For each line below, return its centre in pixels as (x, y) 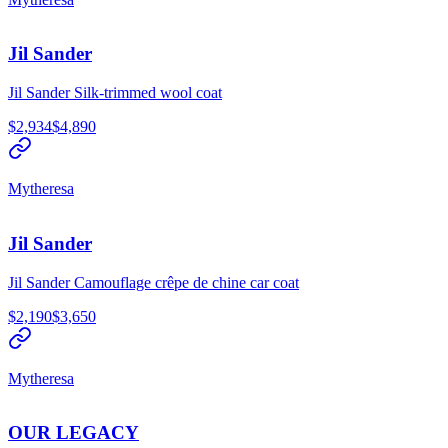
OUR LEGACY (73, 433)
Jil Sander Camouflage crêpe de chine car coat (153, 282)
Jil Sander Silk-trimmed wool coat (115, 93)
